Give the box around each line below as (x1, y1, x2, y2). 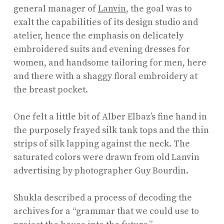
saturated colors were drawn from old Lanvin (13, 151, 199, 163)
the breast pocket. (13, 83, 88, 95)
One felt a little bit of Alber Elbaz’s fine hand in (13, 110, 207, 122)
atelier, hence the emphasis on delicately (13, 29, 183, 41)
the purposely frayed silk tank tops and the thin (13, 124, 209, 136)
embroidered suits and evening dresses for (13, 43, 190, 55)
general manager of (13, 2, 98, 14)
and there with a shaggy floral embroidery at (13, 70, 197, 82)
